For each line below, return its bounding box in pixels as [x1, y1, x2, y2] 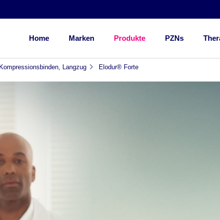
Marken [68, 33, 94, 42]
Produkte [113, 33, 145, 42]
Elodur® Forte [98, 63, 138, 71]
